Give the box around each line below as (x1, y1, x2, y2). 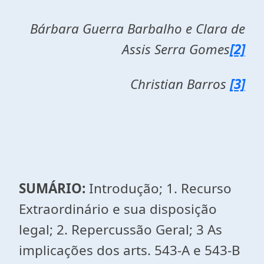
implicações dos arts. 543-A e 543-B (19, 241, 240, 259)
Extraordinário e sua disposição (19, 200, 217, 218)
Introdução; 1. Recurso (89, 179, 232, 197)
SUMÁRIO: (19, 179, 89, 197)
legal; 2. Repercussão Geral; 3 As (19, 220, 222, 239)
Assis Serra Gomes (122, 40, 230, 58)
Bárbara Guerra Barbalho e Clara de (30, 19, 245, 38)
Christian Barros (130, 75, 226, 93)
